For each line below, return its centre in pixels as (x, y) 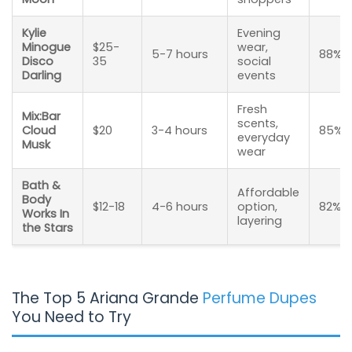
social (254, 61)
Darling (42, 75)
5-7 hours (180, 54)
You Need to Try (71, 317)
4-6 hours (180, 206)
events (257, 75)
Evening (259, 33)
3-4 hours (180, 130)
